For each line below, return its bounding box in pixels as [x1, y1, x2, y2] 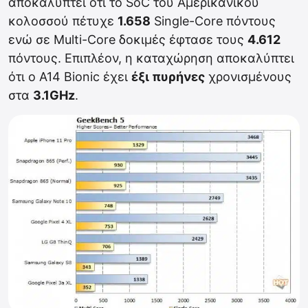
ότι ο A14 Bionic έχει [8, 69, 131, 85]
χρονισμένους [205, 69, 291, 85]
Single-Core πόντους [151, 14, 276, 29]
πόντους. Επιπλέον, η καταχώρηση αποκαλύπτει [8, 51, 294, 66]
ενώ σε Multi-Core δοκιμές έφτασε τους [8, 32, 247, 47]
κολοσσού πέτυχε [8, 14, 118, 29]
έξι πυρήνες [131, 69, 205, 85]
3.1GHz [33, 88, 75, 103]
